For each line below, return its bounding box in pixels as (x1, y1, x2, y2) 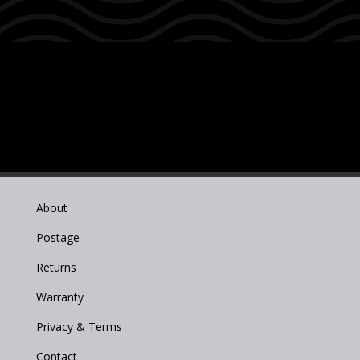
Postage (35, 229, 80, 245)
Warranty (35, 288, 84, 305)
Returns (35, 259, 76, 275)
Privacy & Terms (35, 318, 122, 334)
